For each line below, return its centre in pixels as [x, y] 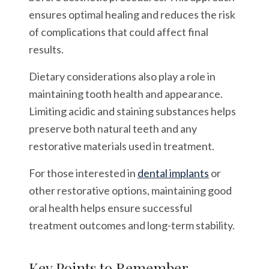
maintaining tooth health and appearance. [126, 94]
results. [46, 49]
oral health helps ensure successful [110, 208]
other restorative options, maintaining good [130, 190]
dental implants [173, 173]
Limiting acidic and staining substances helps [132, 111]
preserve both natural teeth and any [113, 128]
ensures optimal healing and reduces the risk [132, 14]
